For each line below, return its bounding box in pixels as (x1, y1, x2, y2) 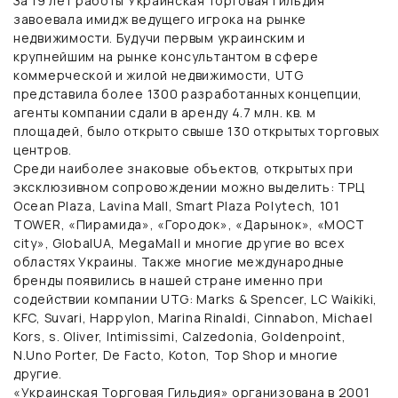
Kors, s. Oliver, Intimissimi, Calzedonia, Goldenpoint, (13, 327, 346, 345)
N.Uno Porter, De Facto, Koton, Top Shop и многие (13, 346, 338, 363)
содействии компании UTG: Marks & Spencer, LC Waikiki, (13, 290, 378, 307)
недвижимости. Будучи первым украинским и (13, 28, 306, 46)
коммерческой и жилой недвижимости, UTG (13, 66, 304, 84)
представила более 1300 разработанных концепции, (13, 84, 362, 102)
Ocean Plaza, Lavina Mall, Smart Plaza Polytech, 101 (13, 196, 340, 214)
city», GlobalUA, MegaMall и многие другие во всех (13, 234, 345, 251)
